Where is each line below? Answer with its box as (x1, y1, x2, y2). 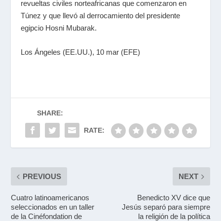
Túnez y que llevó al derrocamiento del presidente (21, 11, 181, 20)
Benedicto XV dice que (137, 193, 210, 202)
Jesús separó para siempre (121, 203, 210, 211)
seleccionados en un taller (11, 203, 95, 211)
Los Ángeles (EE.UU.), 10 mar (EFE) (21, 48, 141, 56)
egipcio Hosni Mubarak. (21, 24, 97, 32)
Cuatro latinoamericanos (11, 193, 90, 202)
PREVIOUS (23, 172, 62, 181)
